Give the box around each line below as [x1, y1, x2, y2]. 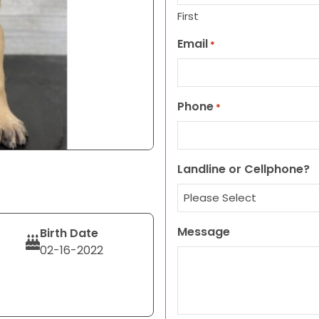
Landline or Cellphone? [177, 161, 310, 177]
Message [177, 224, 230, 240]
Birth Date [39, 225, 98, 241]
